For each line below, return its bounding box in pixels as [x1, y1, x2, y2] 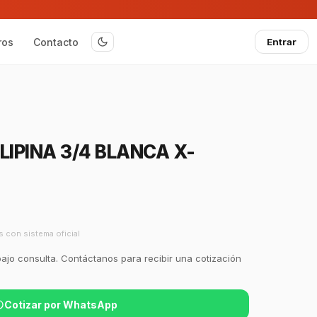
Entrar [267, 36, 296, 47]
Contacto [33, 35, 79, 48]
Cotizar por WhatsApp [4, 299, 117, 311]
